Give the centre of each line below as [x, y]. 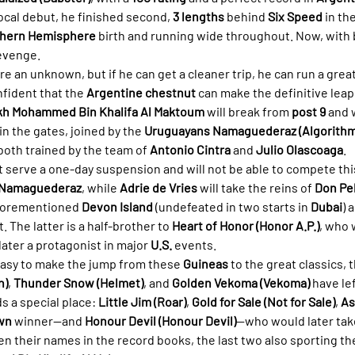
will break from [248, 111]
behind [246, 16]
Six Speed [295, 16]
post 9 [309, 111]
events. [194, 244]
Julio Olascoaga [300, 149]
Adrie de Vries [158, 187]
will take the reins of [256, 187]
